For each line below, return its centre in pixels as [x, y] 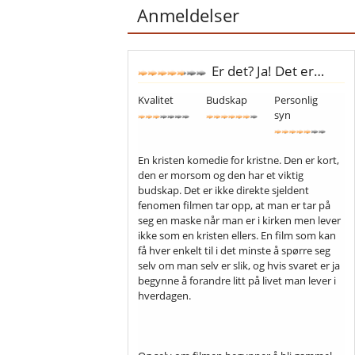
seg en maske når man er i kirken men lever [240, 220]
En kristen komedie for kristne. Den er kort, [239, 160]
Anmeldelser [189, 15]
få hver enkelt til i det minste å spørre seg [235, 250]
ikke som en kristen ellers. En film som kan [237, 235]
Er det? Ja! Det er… [266, 71]
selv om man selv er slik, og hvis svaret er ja [239, 265]
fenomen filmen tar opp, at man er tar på [235, 205]
